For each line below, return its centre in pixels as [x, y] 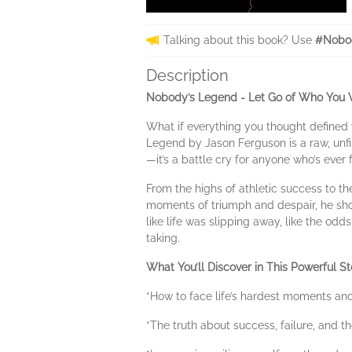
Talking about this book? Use [239, 40]
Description [187, 75]
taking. [163, 238]
